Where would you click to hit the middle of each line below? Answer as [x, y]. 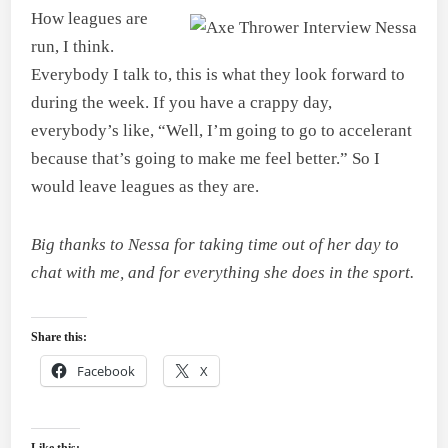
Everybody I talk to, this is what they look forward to [218, 74]
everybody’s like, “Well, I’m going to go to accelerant [222, 130]
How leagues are [90, 18]
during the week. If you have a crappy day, [182, 102]
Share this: [59, 337]
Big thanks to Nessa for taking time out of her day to [215, 244]
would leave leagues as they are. [145, 186]
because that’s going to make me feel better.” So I [206, 158]
